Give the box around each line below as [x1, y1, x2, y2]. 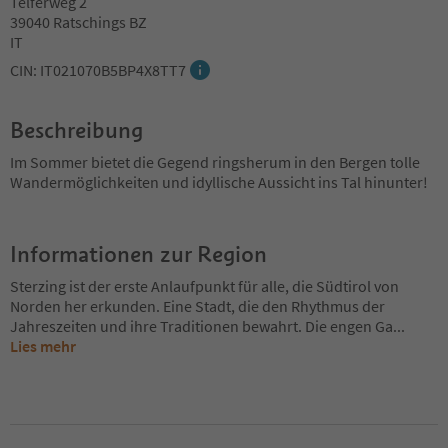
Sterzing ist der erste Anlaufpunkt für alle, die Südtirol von [10, 275, 399, 296]
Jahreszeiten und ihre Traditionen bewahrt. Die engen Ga [10, 315, 393, 336]
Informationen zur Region [10, 239, 267, 268]
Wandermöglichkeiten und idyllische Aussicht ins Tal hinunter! [10, 171, 428, 192]
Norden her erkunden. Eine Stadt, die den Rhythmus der [10, 295, 385, 316]
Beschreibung [10, 115, 143, 144]
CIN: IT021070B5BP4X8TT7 [10, 59, 186, 80]
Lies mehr [10, 335, 76, 356]
